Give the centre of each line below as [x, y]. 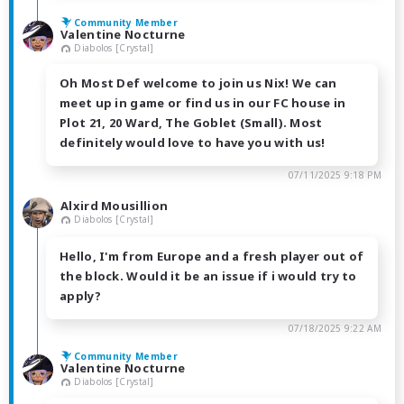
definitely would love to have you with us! [193, 142]
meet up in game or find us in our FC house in [203, 102]
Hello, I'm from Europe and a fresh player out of [212, 256]
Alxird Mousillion [115, 206]
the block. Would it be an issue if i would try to [208, 275]
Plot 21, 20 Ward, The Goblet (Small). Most [191, 122]
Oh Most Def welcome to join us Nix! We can [198, 83]
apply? [80, 295]
